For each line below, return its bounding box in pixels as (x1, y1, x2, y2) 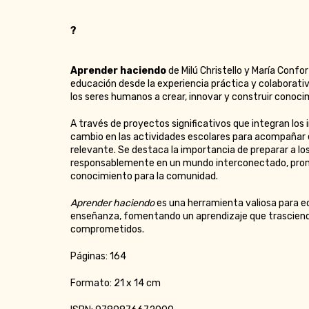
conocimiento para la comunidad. (70, 170, 218, 183)
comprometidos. (70, 223, 144, 236)
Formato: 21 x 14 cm (70, 277, 161, 290)
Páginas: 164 (70, 250, 128, 263)
